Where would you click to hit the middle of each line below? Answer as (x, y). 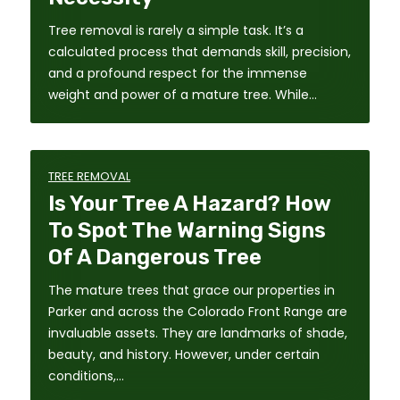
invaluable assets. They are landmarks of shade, (198, 333)
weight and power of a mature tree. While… (183, 94)
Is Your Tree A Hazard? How (189, 203)
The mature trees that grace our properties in (192, 290)
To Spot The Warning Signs (187, 230)
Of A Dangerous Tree (155, 257)
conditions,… (86, 375)
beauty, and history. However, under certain (184, 354)
